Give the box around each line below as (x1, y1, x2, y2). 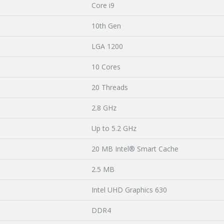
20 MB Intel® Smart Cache (91, 144, 178, 154)
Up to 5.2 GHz (91, 123, 136, 133)
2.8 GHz (91, 103, 116, 113)
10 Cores (91, 62, 120, 72)
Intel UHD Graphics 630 (91, 185, 167, 195)
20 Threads (91, 82, 128, 92)
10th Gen (91, 21, 121, 31)
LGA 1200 (91, 41, 123, 51)
